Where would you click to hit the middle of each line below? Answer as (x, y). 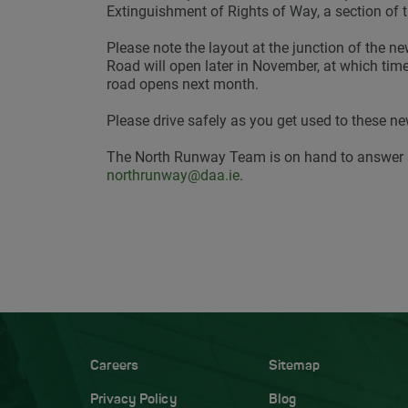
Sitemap (294, 367)
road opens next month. (183, 85)
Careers (115, 367)
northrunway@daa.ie (173, 176)
